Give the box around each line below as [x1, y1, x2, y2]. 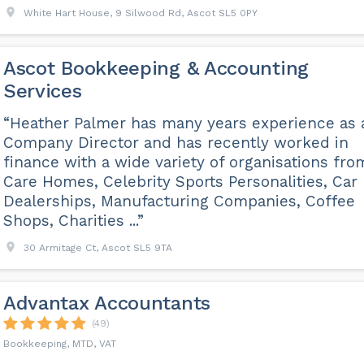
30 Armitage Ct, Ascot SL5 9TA [23, 242, 172, 254]
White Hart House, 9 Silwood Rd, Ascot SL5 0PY [23, 7, 258, 19]
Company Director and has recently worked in [2, 133, 349, 153]
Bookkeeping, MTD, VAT [2, 338, 116, 350]
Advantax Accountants [2, 292, 210, 315]
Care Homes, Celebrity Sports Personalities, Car [2, 172, 357, 192]
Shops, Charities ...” [2, 211, 144, 231]
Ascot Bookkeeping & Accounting [2, 57, 309, 80]
